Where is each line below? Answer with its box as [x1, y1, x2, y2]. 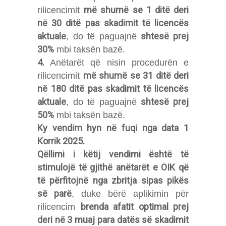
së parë [37, 188, 72, 199]
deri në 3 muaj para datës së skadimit [37, 214, 189, 225]
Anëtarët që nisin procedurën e [44, 58, 189, 68]
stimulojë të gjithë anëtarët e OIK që [37, 162, 189, 173]
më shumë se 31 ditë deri [83, 70, 189, 81]
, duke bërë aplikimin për [72, 189, 189, 199]
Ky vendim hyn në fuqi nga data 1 [37, 123, 189, 133]
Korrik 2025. [37, 136, 85, 146]
